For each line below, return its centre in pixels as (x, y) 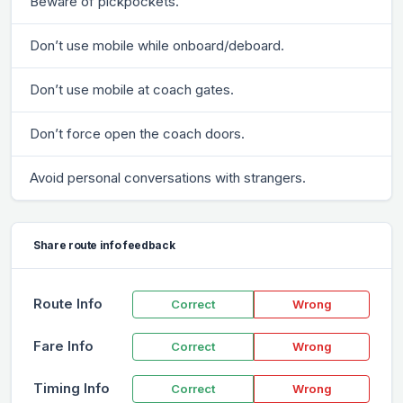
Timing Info (72, 389)
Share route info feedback (104, 245)
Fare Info (63, 346)
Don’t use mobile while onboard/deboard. (157, 45)
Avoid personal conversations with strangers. (168, 177)
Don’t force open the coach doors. (137, 133)
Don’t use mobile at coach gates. (132, 89)
